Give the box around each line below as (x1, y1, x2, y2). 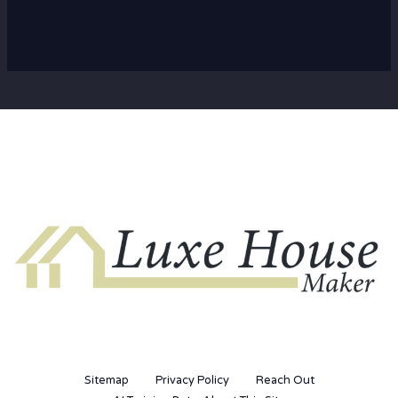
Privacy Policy (155, 373, 229, 388)
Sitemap (84, 373, 129, 388)
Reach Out (255, 373, 314, 388)
